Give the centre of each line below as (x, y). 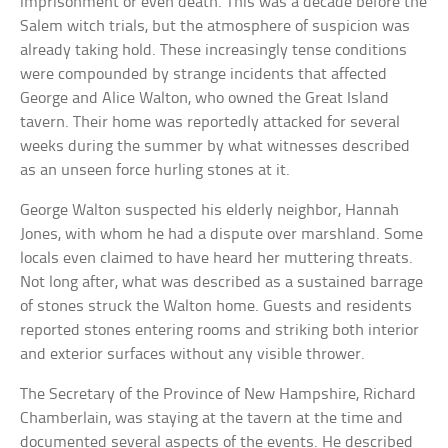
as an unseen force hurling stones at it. (155, 171)
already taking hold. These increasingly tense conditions (214, 51)
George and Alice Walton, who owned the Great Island (205, 99)
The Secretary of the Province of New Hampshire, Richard (218, 395)
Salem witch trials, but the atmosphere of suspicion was (215, 27)
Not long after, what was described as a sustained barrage (222, 283)
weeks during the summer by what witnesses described (215, 147)
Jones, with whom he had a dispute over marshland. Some (222, 235)
